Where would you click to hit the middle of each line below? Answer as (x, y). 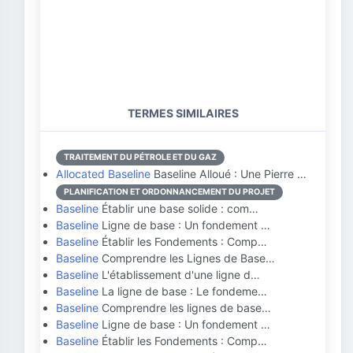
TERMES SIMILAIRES (183, 113)
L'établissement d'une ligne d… (179, 275)
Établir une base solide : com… (178, 208)
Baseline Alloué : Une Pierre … (229, 174)
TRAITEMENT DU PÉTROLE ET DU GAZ (140, 157)
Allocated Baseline (103, 174)
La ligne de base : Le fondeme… (183, 291)
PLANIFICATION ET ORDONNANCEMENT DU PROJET (169, 192)
